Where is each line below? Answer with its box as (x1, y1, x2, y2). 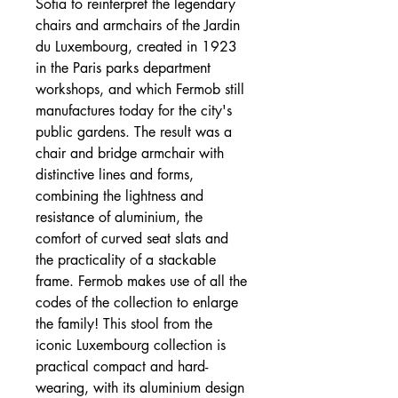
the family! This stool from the (36, 314, 212, 333)
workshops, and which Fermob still (36, 79, 244, 99)
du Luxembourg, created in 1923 (36, 36, 237, 56)
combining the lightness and (36, 186, 203, 205)
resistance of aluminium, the (36, 207, 203, 227)
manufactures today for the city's (36, 100, 232, 120)
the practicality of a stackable (36, 250, 216, 269)
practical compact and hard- (36, 356, 208, 376)
